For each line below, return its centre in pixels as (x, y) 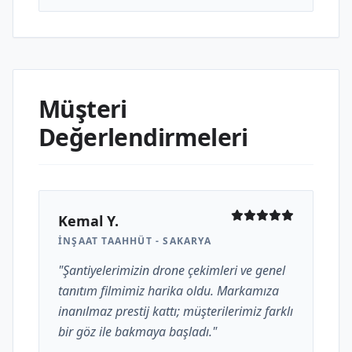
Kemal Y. (88, 221)
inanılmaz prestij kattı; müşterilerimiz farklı (176, 311)
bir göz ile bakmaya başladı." (137, 332)
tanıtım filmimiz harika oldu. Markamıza (169, 291)
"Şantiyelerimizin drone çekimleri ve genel (172, 270)
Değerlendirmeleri (143, 137)
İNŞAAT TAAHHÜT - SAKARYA (135, 241)
